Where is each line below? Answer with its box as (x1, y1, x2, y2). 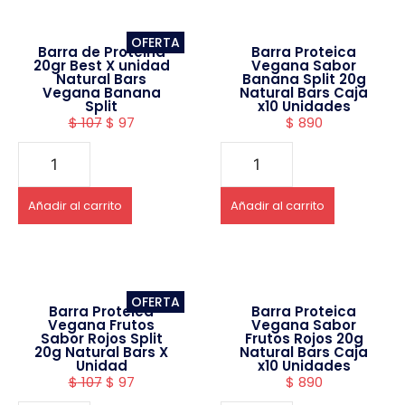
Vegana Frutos (48, 316, 155, 335)
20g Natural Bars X (34, 343, 168, 363)
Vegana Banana (42, 83, 161, 103)
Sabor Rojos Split (40, 329, 163, 349)
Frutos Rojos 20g (244, 329, 363, 349)
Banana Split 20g (241, 70, 366, 89)
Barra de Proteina (37, 42, 165, 62)
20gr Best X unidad (33, 56, 170, 76)
